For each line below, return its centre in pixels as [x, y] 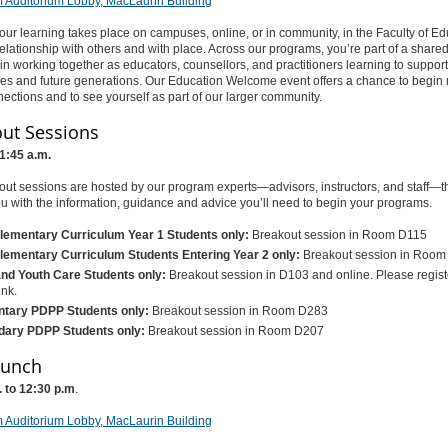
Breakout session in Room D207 [235, 330]
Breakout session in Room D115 [337, 234]
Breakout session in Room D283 [239, 310]
